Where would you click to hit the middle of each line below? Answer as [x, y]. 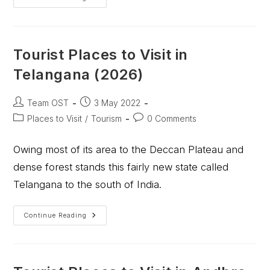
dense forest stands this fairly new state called [121, 167]
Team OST [48, 103]
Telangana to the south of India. [88, 184]
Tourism [107, 118]
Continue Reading [55, 215]
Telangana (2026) [79, 74]
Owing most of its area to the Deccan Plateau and [129, 149]
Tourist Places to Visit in [101, 55]
